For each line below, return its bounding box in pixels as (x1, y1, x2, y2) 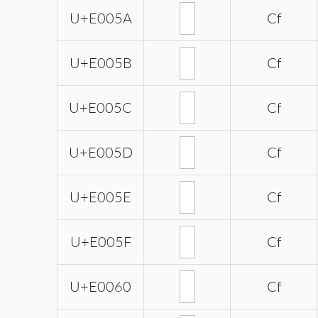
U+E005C (69, 99, 132, 117)
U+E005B (69, 54, 132, 72)
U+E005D (68, 143, 133, 162)
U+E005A (69, 9, 132, 28)
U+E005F (70, 233, 131, 251)
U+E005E (70, 188, 131, 207)
